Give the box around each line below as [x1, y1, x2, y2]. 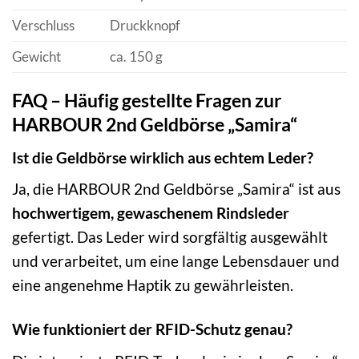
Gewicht [12, 47, 61, 65]
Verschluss [12, 16, 75, 34]
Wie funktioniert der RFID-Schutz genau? [12, 320, 292, 339]
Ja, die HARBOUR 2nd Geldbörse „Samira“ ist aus [12, 179, 341, 199]
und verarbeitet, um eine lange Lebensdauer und [12, 252, 340, 271]
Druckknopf [109, 16, 180, 34]
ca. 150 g [109, 47, 163, 65]
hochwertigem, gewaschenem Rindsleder [12, 204, 289, 223]
